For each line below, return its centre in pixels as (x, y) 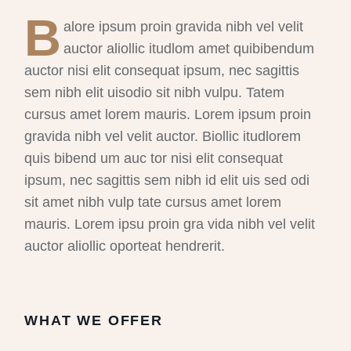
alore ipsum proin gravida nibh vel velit (184, 26)
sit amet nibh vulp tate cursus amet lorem (153, 202)
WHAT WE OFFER (94, 320)
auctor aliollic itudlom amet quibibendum (189, 48)
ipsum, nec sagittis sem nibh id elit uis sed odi (167, 180)
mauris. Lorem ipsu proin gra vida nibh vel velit (170, 224)
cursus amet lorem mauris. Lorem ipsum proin (168, 114)
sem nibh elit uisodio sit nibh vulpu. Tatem (155, 92)
